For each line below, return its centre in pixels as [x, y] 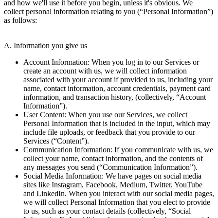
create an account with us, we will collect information [105, 71]
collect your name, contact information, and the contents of [113, 158]
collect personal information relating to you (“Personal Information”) [109, 11]
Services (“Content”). [56, 141]
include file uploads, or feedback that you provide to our [109, 132]
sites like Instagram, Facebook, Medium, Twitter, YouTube [113, 184]
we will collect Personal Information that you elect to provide [117, 202]
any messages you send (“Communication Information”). [110, 167]
